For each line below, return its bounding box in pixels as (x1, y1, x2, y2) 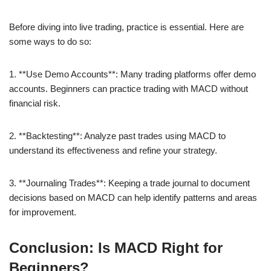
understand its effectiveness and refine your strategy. (9, 145, 217, 155)
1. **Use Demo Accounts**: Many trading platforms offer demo (9, 68, 256, 79)
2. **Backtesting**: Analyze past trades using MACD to (9, 130, 226, 141)
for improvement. (9, 206, 76, 217)
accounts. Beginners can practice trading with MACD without (9, 83, 248, 94)
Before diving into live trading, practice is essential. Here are (9, 21, 244, 32)
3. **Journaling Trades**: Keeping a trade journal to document (9, 177, 250, 188)
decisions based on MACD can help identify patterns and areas (9, 192, 257, 203)
